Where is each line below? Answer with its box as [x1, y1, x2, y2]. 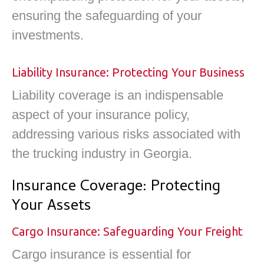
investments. [12, 27, 84, 42]
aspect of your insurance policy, [12, 107, 190, 123]
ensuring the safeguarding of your [12, 8, 202, 23]
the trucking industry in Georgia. [12, 146, 192, 161]
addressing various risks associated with [12, 127, 240, 142]
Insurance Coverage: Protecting [12, 174, 220, 200]
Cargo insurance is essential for [12, 246, 191, 262]
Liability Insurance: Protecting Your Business [12, 65, 245, 80]
